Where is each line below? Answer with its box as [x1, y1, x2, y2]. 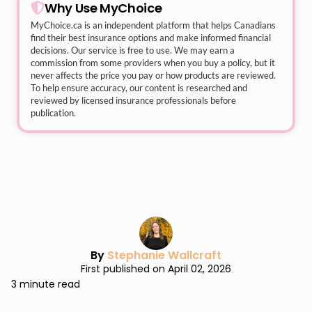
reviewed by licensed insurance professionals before [31, 95, 236, 106]
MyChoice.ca [31, 19, 82, 31]
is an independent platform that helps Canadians [82, 19, 276, 31]
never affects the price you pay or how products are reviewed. [31, 70, 276, 81]
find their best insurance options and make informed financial [31, 32, 271, 43]
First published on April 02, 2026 [81, 262, 231, 276]
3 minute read [11, 277, 80, 291]
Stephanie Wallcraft [107, 247, 221, 263]
